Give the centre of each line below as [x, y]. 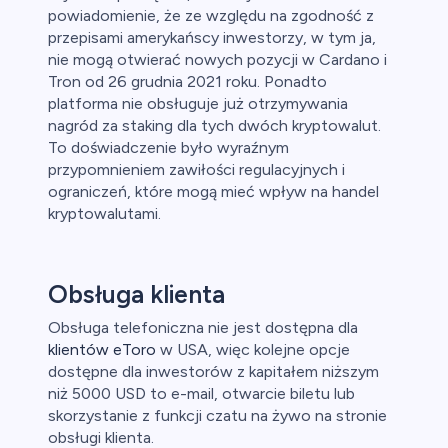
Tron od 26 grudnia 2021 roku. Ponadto [187, 82]
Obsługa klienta [136, 294]
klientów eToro [102, 350]
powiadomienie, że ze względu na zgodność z [211, 16]
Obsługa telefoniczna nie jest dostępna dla [203, 328]
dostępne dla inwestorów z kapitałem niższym [213, 372]
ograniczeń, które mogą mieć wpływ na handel [213, 192]
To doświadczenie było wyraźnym [168, 148]
